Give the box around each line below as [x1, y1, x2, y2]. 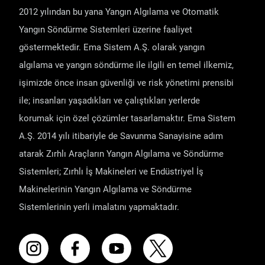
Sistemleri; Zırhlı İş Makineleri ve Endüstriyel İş [19, 166, 203, 177]
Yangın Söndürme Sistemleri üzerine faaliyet [19, 24, 192, 35]
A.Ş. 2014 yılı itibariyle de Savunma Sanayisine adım [19, 130, 223, 141]
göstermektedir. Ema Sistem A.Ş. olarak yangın [19, 41, 205, 53]
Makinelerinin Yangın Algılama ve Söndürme [19, 183, 192, 195]
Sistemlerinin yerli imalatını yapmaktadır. [19, 201, 179, 212]
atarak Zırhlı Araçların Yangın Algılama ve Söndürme [19, 148, 224, 159]
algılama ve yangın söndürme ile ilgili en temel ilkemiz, [19, 59, 234, 70]
